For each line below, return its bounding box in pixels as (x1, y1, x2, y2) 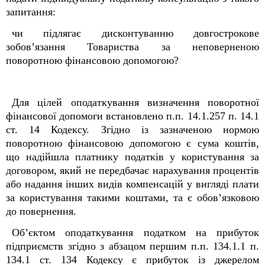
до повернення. (6, 205, 76, 217)
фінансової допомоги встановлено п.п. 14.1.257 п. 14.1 (6, 110, 259, 122)
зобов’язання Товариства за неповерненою (6, 41, 259, 53)
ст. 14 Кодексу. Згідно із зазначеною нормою (6, 124, 259, 135)
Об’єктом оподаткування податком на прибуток (12, 227, 259, 238)
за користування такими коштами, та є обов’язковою (6, 192, 259, 203)
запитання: (6, 6, 56, 18)
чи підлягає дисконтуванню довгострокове (12, 27, 259, 39)
